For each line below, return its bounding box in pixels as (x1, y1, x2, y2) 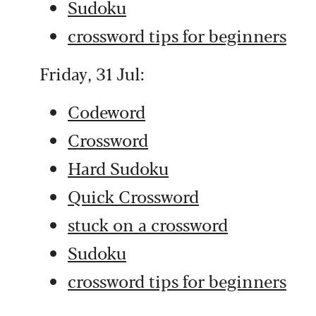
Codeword (68, 99, 145, 123)
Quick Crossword (68, 183, 199, 208)
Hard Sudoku (68, 155, 169, 180)
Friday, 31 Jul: (39, 61, 145, 85)
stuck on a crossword (68, 212, 228, 236)
